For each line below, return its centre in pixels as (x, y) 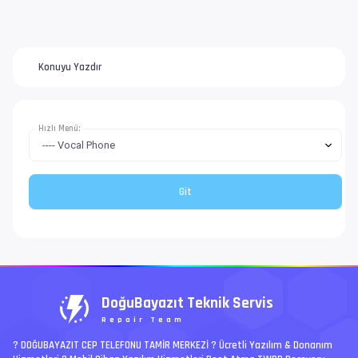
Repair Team (143, 320)
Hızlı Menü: (59, 128)
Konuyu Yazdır (70, 67)
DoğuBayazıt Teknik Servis (187, 303)
